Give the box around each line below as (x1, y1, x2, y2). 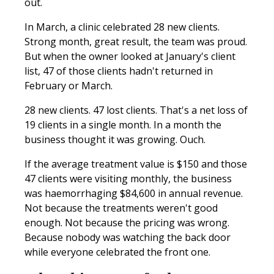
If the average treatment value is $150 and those (24, 157, 247, 171)
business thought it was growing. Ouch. (24, 132, 208, 146)
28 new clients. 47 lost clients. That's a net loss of (24, 103, 248, 117)
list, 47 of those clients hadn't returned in (24, 64, 213, 78)
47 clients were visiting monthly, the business (24, 171, 232, 185)
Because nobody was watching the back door (24, 230, 231, 244)
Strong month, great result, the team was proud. (24, 34, 247, 48)
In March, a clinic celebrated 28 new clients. (24, 20, 220, 34)
